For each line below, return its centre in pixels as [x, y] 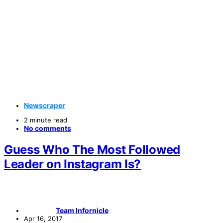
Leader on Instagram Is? [73, 164]
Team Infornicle [82, 210]
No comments [48, 128]
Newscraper [45, 105]
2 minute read [46, 120]
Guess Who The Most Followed [92, 149]
